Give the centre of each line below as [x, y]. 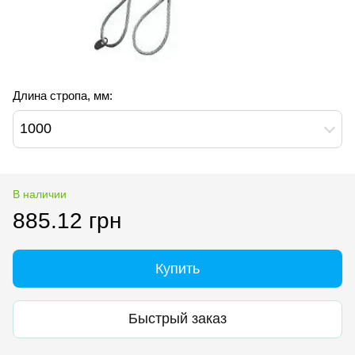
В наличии [40, 194]
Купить [177, 268]
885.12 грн [67, 220]
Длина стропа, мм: [63, 95]
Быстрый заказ [177, 319]
